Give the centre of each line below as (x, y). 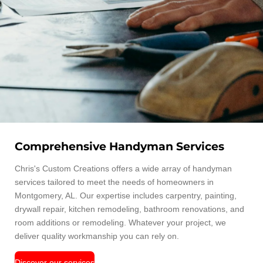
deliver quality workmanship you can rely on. (97, 236)
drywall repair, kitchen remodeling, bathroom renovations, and (129, 209)
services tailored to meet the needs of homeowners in (114, 182)
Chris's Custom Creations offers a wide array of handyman (123, 169)
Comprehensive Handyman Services (119, 147)
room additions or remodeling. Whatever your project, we (120, 223)
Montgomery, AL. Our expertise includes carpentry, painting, (126, 196)
